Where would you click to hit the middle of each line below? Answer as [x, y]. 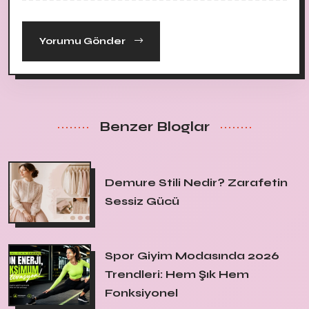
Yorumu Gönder [83, 41]
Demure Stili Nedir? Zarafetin [196, 182]
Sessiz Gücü [142, 201]
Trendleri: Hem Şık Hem [177, 275]
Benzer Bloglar [154, 126]
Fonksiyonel [141, 293]
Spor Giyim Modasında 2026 [192, 256]
